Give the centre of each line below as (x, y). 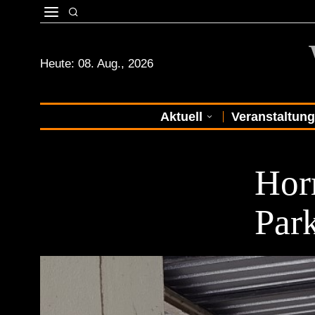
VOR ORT (274, 149)
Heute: (59, 63)
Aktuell (181, 117)
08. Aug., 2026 (116, 63)
